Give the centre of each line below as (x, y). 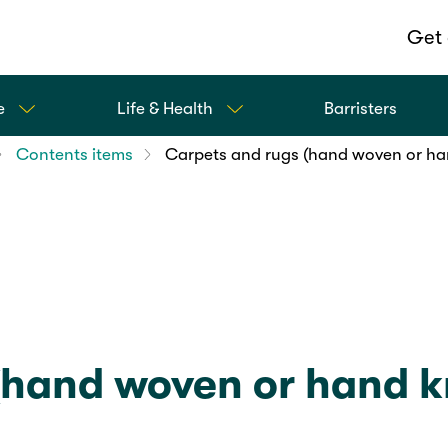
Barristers (361, 108)
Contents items (74, 154)
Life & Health (164, 108)
